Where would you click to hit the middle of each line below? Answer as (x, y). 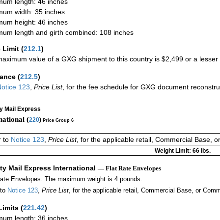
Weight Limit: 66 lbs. (182, 151)
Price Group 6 (58, 120)
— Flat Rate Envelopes (129, 168)
